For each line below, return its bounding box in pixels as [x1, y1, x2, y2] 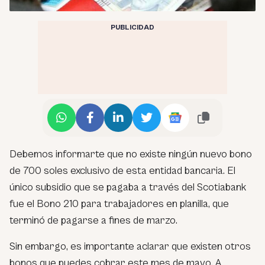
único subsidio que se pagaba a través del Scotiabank [9, 180, 246, 193]
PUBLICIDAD [111, 23, 154, 31]
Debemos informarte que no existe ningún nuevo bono [9, 147, 252, 160]
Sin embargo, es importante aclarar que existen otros [9, 240, 251, 253]
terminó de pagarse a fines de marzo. [9, 214, 177, 227]
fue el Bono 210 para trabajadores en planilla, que [9, 197, 229, 210]
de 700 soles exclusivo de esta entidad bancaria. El [9, 164, 235, 177]
